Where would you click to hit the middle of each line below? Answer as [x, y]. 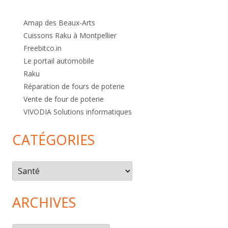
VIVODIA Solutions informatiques [78, 112]
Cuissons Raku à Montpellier [70, 36]
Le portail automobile [59, 61]
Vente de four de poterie [64, 99]
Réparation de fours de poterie [74, 87]
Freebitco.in [42, 48]
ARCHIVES [44, 203]
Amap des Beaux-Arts [59, 23]
